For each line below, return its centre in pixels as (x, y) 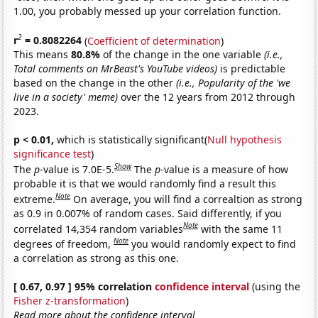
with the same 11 (242, 229)
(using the (275, 286)
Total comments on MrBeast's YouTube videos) (116, 69)
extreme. (35, 199)
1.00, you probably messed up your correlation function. (148, 11)
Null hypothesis (245, 140)
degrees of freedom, (64, 243)
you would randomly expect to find (214, 243)
